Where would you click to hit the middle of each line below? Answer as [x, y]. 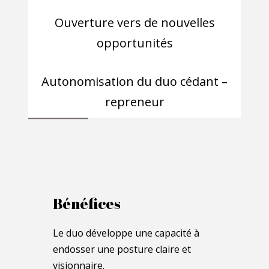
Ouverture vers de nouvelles [134, 23]
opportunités [134, 43]
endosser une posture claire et [122, 249]
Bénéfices [87, 203]
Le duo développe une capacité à [126, 233]
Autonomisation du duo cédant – [134, 82]
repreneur [134, 102]
